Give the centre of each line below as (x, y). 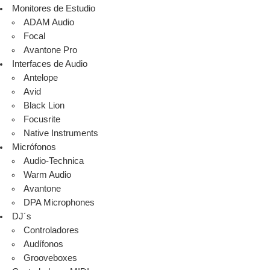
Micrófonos (34, 147)
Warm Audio (48, 175)
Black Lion (44, 106)
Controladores (52, 231)
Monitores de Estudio (53, 9)
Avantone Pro (51, 50)
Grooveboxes (51, 258)
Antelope (41, 78)
